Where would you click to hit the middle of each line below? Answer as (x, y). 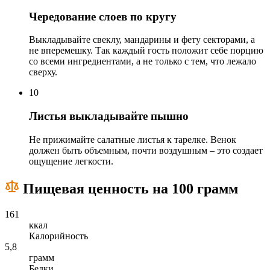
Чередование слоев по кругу (103, 16)
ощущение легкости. (71, 161)
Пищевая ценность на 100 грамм (129, 188)
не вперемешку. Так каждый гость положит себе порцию (146, 51)
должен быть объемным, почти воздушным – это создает (146, 150)
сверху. (43, 72)
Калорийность (58, 236)
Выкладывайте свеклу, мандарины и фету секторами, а (142, 40)
